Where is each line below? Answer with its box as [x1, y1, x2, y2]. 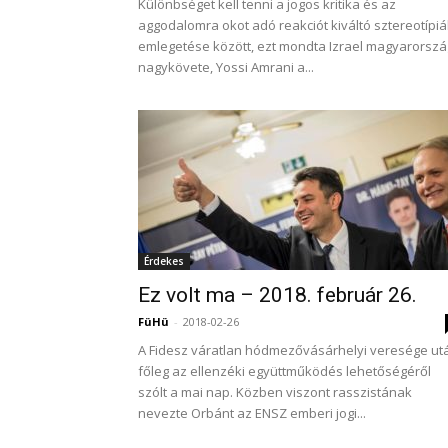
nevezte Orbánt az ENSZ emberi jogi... [138, 404, 366, 422]
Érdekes [144, 254, 184, 268]
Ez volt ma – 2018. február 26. [138, 283, 417, 307]
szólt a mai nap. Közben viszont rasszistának [138, 383, 412, 401]
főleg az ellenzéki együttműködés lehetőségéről [138, 362, 431, 380]
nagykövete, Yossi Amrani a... [138, 58, 314, 76]
